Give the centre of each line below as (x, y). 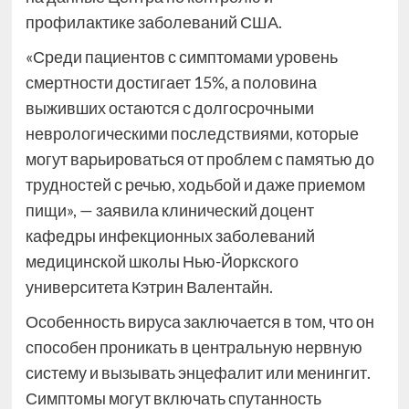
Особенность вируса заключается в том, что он (199, 322)
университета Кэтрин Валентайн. (149, 287)
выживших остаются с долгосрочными (169, 108)
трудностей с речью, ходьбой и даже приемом (195, 185)
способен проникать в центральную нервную (194, 347)
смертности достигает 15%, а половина (171, 83)
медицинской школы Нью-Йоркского (162, 262)
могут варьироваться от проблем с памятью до (199, 159)
